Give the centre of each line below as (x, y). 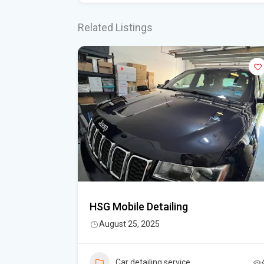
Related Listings (115, 27)
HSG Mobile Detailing (139, 207)
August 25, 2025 (129, 224)
